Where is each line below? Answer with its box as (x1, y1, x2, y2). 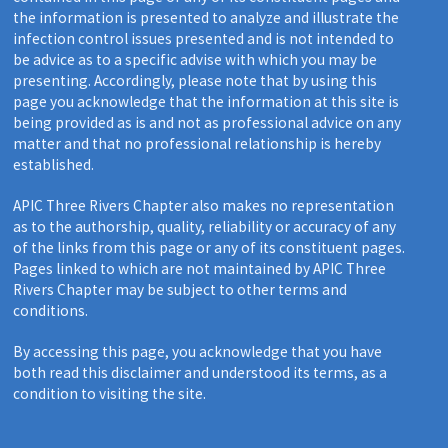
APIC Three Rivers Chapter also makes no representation (13, 195, 395, 215)
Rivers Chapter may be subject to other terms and (13, 279, 348, 299)
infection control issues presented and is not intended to (13, 28, 395, 48)
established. (13, 154, 95, 174)
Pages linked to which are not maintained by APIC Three (13, 258, 387, 278)
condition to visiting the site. (13, 383, 207, 403)
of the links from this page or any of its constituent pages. (13, 237, 406, 257)
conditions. (13, 300, 89, 320)
